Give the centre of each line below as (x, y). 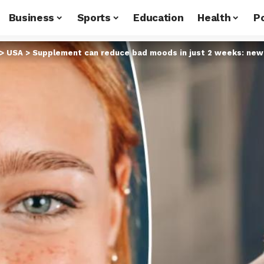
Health (214, 17)
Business (32, 17)
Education (159, 17)
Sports (94, 17)
